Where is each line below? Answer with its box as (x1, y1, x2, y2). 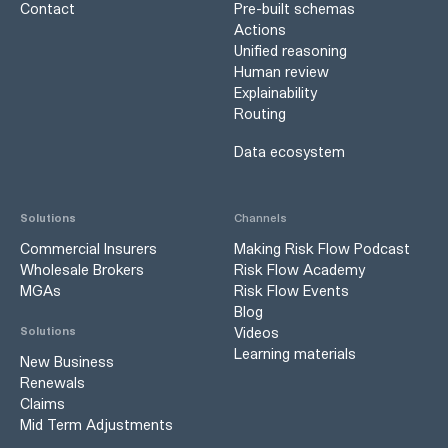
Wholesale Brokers (20, 260, 144, 278)
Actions (234, 21, 286, 39)
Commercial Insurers (20, 239, 157, 257)
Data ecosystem (234, 142, 345, 160)
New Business (20, 352, 114, 370)
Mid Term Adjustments (20, 415, 173, 433)
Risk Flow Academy (234, 260, 365, 278)
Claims (20, 394, 65, 412)
